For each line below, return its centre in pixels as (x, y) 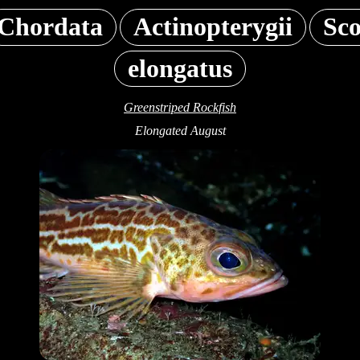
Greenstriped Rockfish (180, 108)
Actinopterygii (213, 27)
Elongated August (180, 131)
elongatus (180, 69)
